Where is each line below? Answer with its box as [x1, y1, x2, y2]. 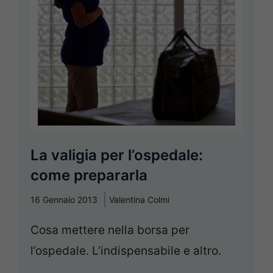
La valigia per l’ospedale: [30, 146, 203, 164]
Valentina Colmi [109, 194, 169, 205]
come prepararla [30, 166, 147, 184]
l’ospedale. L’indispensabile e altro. [30, 243, 221, 258]
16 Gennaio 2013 [30, 194, 97, 205]
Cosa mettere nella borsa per [30, 222, 190, 237]
